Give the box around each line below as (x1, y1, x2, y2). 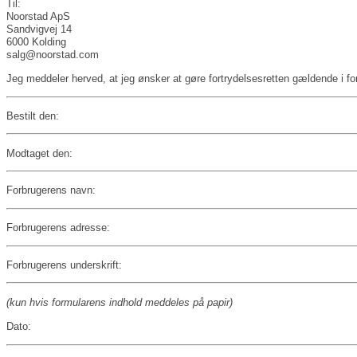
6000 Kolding (6, 35, 66, 48)
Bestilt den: (6, 109, 59, 122)
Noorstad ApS (6, 10, 70, 22)
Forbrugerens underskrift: (6, 259, 122, 272)
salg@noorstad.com (6, 48, 99, 61)
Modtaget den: (6, 147, 73, 159)
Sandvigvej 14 (6, 22, 72, 35)
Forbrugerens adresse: (6, 222, 110, 234)
